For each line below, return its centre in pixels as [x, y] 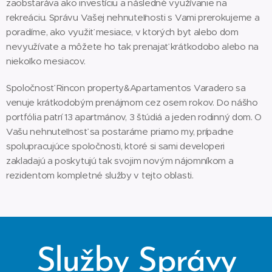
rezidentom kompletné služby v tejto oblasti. [100, 175]
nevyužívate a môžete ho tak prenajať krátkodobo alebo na [132, 46]
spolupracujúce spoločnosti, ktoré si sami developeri [116, 146]
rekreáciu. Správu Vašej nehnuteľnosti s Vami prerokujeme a [133, 17]
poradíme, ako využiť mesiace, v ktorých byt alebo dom [122, 32]
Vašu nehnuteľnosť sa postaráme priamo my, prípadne [120, 131]
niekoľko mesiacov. [46, 61]
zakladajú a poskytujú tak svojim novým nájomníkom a [120, 161]
